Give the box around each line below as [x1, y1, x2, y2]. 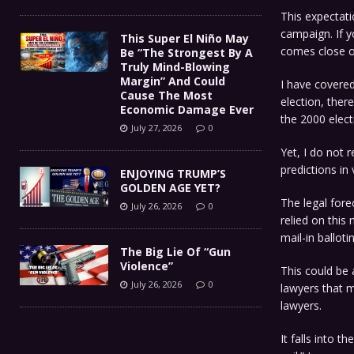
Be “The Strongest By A [120, 44, 253, 60]
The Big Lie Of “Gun [120, 243, 231, 259]
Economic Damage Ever [120, 101, 254, 117]
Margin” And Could [120, 73, 225, 88]
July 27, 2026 [131, 121, 182, 134]
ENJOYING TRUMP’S [120, 165, 226, 181]
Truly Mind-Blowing [120, 58, 230, 74]
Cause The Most [120, 87, 213, 103]
